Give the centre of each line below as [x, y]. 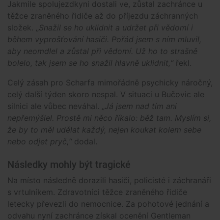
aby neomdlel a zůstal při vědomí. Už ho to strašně [102, 51]
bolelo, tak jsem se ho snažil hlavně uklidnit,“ [90, 63]
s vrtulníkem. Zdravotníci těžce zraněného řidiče [97, 192]
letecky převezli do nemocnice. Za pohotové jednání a [108, 204]
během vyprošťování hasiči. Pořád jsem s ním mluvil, [104, 39]
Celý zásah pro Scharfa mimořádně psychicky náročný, [110, 82]
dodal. [86, 141]
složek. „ [23, 27]
